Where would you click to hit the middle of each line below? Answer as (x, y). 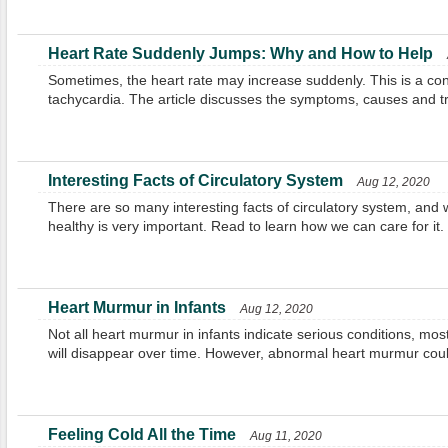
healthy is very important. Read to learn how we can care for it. (245, 226)
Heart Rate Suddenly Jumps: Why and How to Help (240, 53)
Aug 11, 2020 (285, 436)
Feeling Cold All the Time (141, 434)
